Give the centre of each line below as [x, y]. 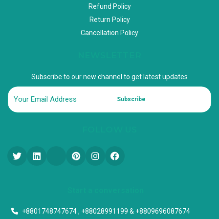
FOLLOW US [109, 129]
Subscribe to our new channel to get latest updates [109, 77]
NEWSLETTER [109, 55]
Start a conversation [106, 190]
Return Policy [109, 19]
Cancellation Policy [109, 33]
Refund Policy [109, 6]
